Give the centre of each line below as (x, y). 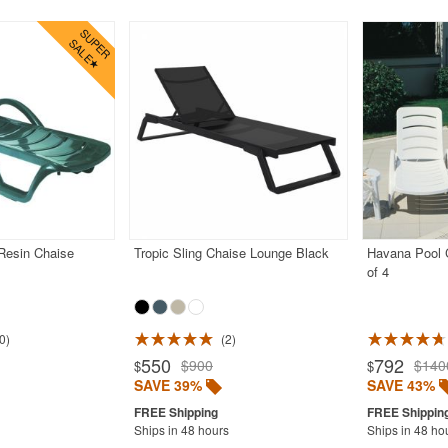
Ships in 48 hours (181, 429)
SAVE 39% (167, 384)
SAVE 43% (400, 384)
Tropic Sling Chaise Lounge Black (231, 252)
